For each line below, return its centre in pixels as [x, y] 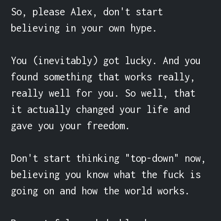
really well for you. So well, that [103, 93]
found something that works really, [103, 76]
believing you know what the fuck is [106, 174]
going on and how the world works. [101, 190]
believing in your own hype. [84, 28]
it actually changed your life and [101, 109]
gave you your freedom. [71, 125]
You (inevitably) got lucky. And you [106, 60]
